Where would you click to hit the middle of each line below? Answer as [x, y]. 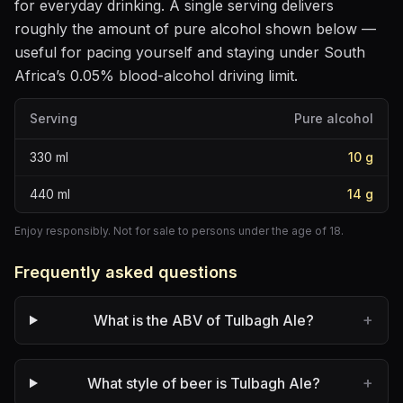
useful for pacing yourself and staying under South [190, 52]
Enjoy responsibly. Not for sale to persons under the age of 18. [179, 231]
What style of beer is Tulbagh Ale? [203, 383]
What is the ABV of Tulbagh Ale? [203, 320]
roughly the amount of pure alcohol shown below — [195, 29]
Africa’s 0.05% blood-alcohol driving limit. [156, 76]
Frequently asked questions [126, 272]
